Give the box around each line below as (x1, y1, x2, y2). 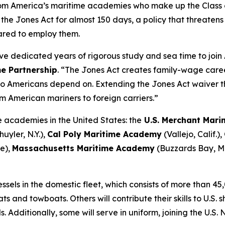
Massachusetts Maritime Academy (12, 143, 155, 153)
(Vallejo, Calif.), (162, 129, 224, 139)
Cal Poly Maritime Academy (47, 129, 162, 139)
